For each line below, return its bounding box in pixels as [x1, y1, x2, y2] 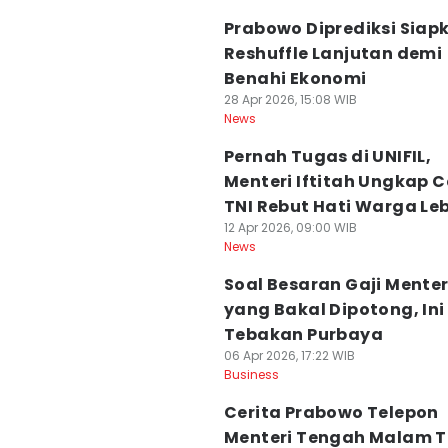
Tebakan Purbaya [224, 323, 383, 346]
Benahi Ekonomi [224, 67, 367, 90]
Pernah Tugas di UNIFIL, [224, 145, 432, 168]
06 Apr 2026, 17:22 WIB [224, 347, 355, 364]
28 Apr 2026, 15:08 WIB [224, 91, 357, 108]
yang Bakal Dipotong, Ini [224, 298, 445, 321]
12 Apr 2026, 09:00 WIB [224, 219, 357, 236]
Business [224, 366, 279, 383]
